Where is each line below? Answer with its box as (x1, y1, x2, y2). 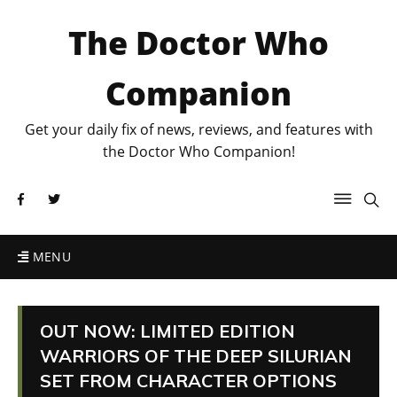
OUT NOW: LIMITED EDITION (40, 320, 295, 342)
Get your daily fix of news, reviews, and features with (24, 120, 373, 139)
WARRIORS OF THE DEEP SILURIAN (40, 345, 352, 367)
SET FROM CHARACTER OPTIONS (40, 370, 337, 392)
